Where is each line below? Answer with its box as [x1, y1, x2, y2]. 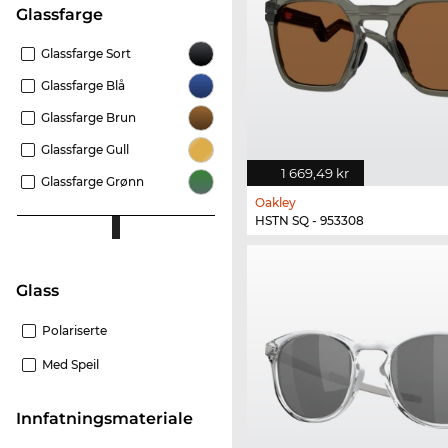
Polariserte [42, 323, 107, 339]
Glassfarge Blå [41, 78, 125, 94]
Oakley [255, 194, 296, 210]
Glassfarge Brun [41, 110, 136, 126]
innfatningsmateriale [21, 409, 193, 429]
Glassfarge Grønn [41, 174, 144, 190]
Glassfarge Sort [41, 46, 131, 62]
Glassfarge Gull [41, 142, 129, 158]
